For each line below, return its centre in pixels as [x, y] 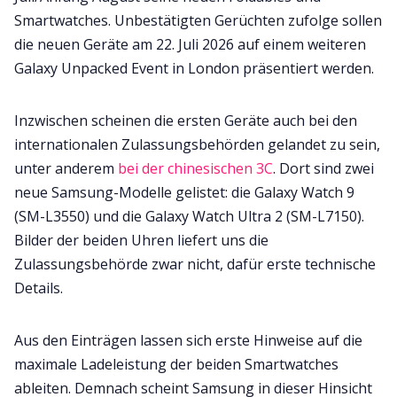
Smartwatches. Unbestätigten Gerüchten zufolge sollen [198, 20]
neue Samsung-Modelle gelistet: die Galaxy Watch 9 [184, 192]
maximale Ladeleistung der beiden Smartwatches [176, 364]
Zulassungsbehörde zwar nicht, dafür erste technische [195, 264]
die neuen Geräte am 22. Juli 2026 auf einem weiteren [190, 44]
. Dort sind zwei [323, 168]
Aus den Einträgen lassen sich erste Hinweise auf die [188, 340]
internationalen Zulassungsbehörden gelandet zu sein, [197, 144]
